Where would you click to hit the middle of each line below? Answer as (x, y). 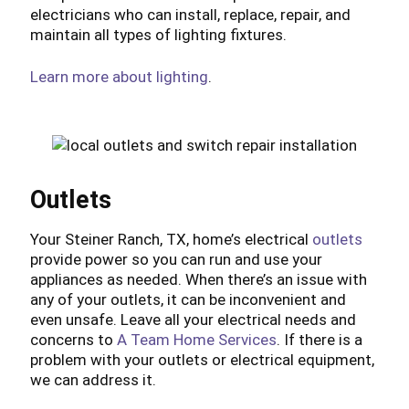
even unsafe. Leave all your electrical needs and (193, 319)
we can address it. (93, 379)
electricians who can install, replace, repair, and (190, 15)
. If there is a (319, 339)
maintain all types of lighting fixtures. (158, 35)
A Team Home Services (196, 339)
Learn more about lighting (119, 77)
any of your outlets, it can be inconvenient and (188, 299)
